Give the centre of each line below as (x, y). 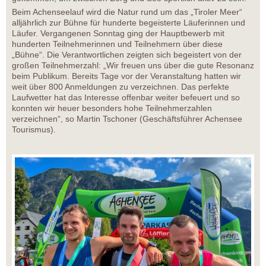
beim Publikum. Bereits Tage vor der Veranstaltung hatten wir (126, 76)
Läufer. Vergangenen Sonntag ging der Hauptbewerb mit (118, 34)
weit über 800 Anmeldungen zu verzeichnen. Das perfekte (121, 87)
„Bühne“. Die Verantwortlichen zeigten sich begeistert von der (127, 55)
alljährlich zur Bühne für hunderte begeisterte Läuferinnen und (129, 23)
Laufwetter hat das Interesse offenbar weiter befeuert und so (126, 98)
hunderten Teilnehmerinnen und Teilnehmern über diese (117, 44)
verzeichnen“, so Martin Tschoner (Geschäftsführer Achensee (127, 119)
